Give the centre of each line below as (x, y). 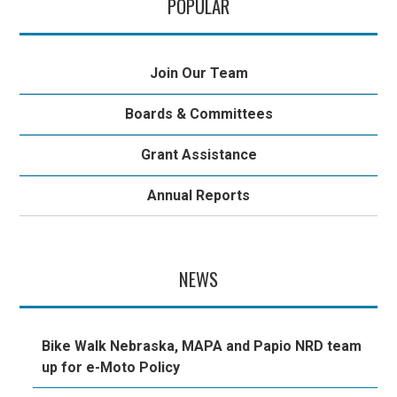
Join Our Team (198, 73)
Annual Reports (198, 195)
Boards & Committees (198, 113)
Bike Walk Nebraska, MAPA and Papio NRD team (202, 346)
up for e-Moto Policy (111, 368)
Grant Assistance (198, 154)
